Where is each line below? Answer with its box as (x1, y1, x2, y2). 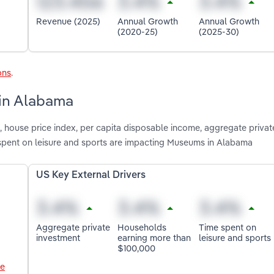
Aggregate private (36, 221, 111, 233)
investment (36, 231, 81, 243)
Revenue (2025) (36, 15, 101, 28)
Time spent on (198, 221, 256, 233)
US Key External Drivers (36, 171, 146, 181)
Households (117, 221, 167, 233)
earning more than (117, 231, 191, 243)
